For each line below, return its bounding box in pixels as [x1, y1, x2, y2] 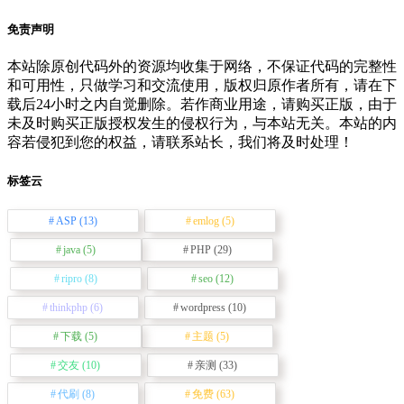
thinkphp [50, 300, 88, 314]
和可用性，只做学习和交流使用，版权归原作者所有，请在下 [7, 78, 397, 94]
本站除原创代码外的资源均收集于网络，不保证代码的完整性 [7, 59, 397, 75]
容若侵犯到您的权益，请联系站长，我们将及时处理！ [7, 134, 353, 151]
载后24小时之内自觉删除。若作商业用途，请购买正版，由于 [7, 96, 397, 113]
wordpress [180, 300, 226, 314]
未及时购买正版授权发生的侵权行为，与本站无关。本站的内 [7, 115, 397, 132]
